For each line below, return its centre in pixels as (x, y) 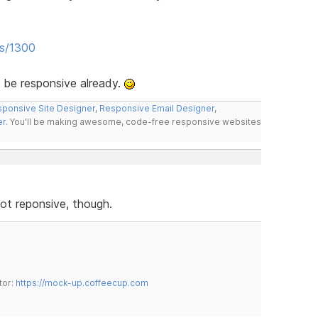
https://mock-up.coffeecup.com (82, 283)
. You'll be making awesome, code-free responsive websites (133, 121)
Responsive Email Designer (157, 108)
